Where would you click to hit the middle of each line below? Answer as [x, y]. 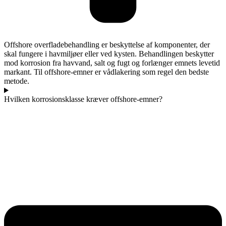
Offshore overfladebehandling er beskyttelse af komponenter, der [107, 45]
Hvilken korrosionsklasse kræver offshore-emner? [83, 99]
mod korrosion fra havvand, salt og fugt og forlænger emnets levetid [112, 63]
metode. [17, 81]
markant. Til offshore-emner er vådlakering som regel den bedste [106, 72]
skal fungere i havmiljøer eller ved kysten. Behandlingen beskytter [109, 54]
